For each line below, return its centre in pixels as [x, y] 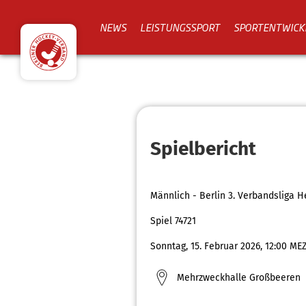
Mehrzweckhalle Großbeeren [239, 277]
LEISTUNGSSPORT [180, 27]
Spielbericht [203, 148]
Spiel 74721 [173, 221]
